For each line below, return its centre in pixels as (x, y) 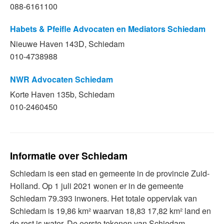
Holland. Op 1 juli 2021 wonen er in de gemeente (97, 185)
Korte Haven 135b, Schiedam (62, 94)
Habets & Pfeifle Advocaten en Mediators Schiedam (108, 28)
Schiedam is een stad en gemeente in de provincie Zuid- (110, 173)
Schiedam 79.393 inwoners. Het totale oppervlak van (103, 198)
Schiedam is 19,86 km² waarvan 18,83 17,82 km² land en (110, 210)
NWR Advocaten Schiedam (61, 79)
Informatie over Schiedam (69, 156)
